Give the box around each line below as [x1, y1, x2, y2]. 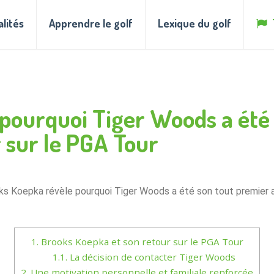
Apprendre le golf [49, 17, 133, 30]
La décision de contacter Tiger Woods [67, 251, 235, 263]
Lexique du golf [158, 17, 231, 30]
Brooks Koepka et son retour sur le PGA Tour [38, 235, 243, 248]
